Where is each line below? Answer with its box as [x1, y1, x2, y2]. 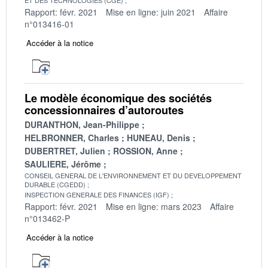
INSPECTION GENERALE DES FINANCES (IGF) [25, 189, 169, 199]
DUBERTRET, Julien [25, 144, 105, 157]
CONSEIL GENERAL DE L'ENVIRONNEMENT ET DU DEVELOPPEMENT [25, 170, 242, 180]
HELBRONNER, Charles [25, 131, 119, 144]
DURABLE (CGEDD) [25, 179, 86, 189]
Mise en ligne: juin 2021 [106, 5, 196, 18]
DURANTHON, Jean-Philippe [25, 118, 139, 130]
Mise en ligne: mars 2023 [106, 200, 202, 212]
